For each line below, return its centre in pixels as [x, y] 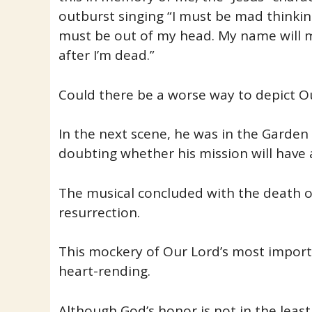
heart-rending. [104, 271]
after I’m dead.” [106, 55]
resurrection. [99, 212]
